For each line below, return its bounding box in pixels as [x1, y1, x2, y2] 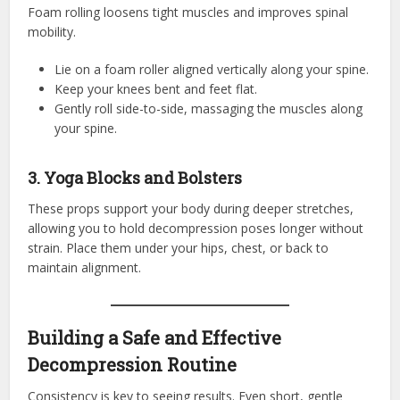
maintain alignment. [28, 258, 142, 276]
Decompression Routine [28, 352, 237, 376]
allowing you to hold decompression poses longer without [28, 219, 364, 237]
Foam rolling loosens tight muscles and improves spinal [28, 3, 349, 21]
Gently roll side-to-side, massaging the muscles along [54, 99, 363, 117]
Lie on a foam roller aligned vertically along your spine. [54, 60, 370, 78]
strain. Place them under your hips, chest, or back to [28, 238, 329, 256]
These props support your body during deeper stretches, [28, 199, 354, 217]
